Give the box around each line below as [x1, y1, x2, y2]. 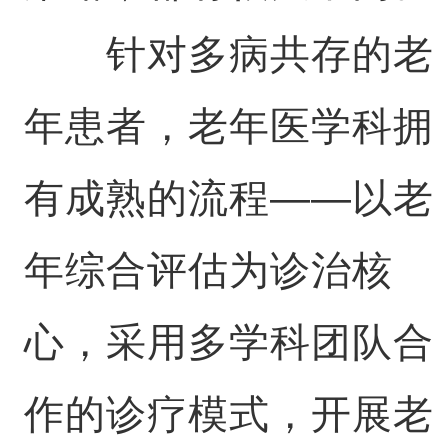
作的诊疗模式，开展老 [23, 392, 434, 436]
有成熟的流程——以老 [23, 176, 434, 220]
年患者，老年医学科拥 [23, 104, 434, 148]
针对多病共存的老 [23, 32, 434, 76]
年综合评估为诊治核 [23, 248, 393, 292]
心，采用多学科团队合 [23, 320, 434, 364]
